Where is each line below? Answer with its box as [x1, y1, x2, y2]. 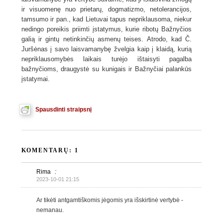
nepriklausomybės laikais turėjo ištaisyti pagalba [21, 55, 192, 63]
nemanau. [36, 207, 64, 214]
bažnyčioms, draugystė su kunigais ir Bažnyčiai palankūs [21, 65, 192, 73]
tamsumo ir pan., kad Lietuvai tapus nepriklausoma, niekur [21, 15, 192, 23]
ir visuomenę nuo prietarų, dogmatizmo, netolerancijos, [21, 5, 192, 13]
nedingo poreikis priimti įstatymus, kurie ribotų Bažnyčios [21, 25, 192, 33]
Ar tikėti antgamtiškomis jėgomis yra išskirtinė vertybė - [36, 197, 183, 204]
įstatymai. [21, 75, 50, 83]
